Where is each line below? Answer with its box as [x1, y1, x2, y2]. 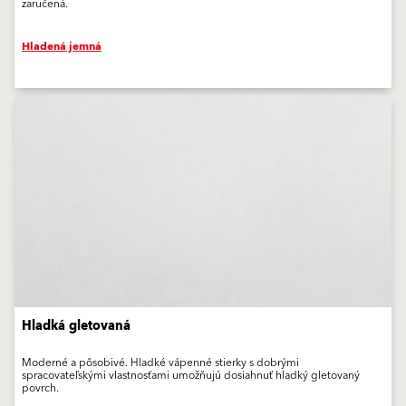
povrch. [22, 379, 59, 399]
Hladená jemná [22, 37, 101, 57]
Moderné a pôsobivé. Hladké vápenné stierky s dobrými [22, 353, 299, 373]
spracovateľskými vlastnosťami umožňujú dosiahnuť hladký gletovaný [22, 366, 360, 386]
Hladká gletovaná [22, 315, 130, 338]
